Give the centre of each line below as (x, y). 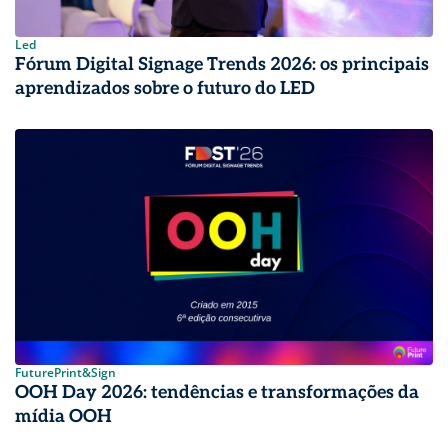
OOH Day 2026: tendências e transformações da (217, 392)
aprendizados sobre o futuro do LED (165, 89)
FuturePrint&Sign (65, 372)
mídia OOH (63, 416)
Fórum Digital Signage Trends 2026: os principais (222, 65)
